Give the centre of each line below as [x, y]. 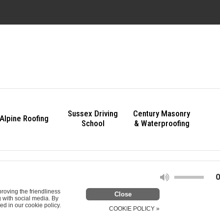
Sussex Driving [93, 113]
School [93, 123]
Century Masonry [162, 113]
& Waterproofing [162, 123]
